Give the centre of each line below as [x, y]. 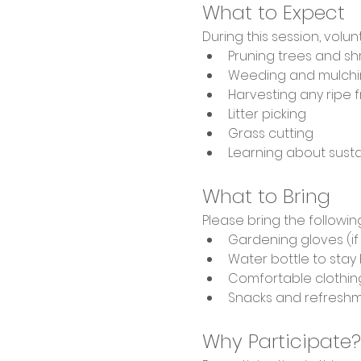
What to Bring [266, 196]
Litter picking [267, 114]
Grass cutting [270, 133]
